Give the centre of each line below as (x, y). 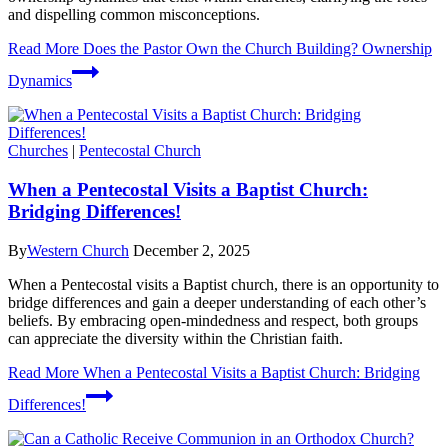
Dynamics (40, 81)
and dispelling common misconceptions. (134, 15)
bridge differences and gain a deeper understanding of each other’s (217, 302)
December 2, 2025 (191, 250)
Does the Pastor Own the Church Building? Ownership (255, 49)
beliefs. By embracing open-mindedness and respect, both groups (213, 320)
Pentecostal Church (140, 151)
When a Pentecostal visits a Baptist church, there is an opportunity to (223, 284)
